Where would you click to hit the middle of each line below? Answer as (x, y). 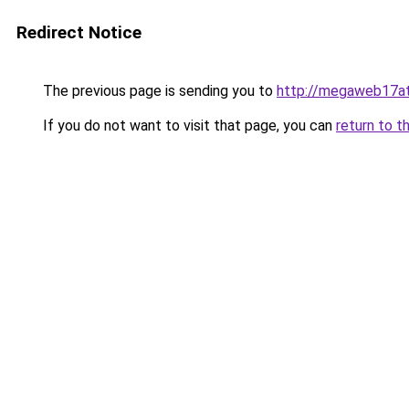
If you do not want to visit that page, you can (188, 126)
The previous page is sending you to (158, 91)
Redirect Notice (79, 32)
